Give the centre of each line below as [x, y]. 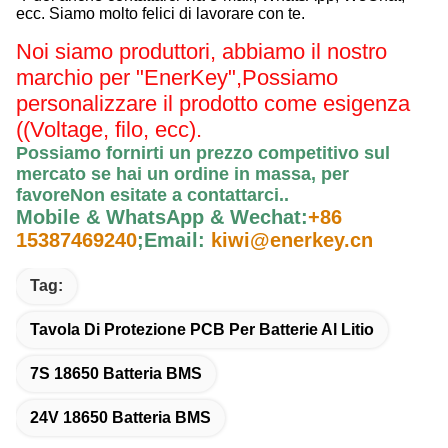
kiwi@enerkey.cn [292, 239]
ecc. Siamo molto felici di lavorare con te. [160, 13]
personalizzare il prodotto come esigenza [213, 103]
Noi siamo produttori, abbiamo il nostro [201, 51]
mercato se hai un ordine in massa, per [182, 173]
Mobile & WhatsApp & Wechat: [162, 216]
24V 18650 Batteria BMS [120, 417]
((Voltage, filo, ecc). [109, 129]
